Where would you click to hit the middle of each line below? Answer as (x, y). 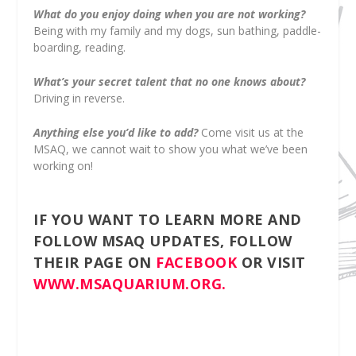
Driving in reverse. (79, 99)
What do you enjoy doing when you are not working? (170, 14)
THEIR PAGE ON (95, 262)
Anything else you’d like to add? (116, 133)
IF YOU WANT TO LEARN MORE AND (168, 219)
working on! (64, 166)
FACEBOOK (197, 262)
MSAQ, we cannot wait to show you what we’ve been (171, 149)
